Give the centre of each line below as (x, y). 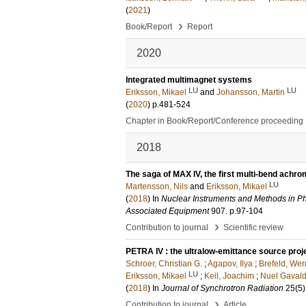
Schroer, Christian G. (164, 264)
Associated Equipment (167, 211)
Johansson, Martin (251, 92)
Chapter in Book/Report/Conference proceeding (214, 121)
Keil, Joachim (229, 276)
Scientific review (253, 227)
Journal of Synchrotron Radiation (222, 288)
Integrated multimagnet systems (189, 80)
